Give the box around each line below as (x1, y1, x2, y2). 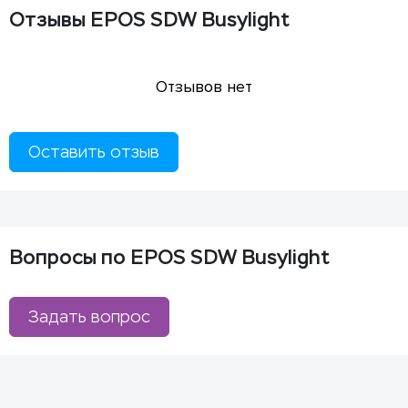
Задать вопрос (28, 307, 150, 327)
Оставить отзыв (28, 142, 159, 162)
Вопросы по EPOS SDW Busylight (9, 245, 330, 270)
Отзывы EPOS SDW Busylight (9, 7, 290, 32)
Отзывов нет (156, 76, 252, 97)
